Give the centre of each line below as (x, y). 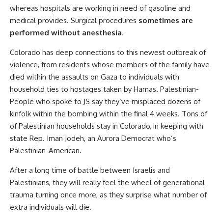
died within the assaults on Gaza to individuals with (95, 77)
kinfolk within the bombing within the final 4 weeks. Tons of (109, 113)
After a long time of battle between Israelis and (90, 170)
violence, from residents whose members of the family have (110, 64)
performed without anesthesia (66, 32)
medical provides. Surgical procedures (74, 20)
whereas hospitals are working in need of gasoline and (100, 8)
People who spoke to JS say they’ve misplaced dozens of (105, 101)
